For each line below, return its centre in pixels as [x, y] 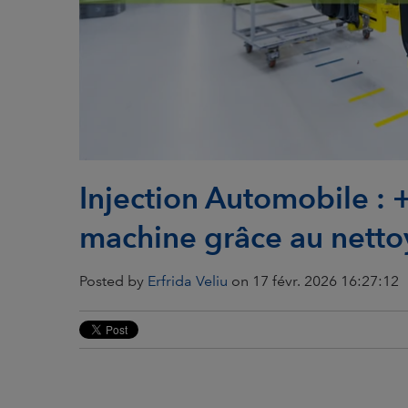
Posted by [113, 281]
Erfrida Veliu [188, 281]
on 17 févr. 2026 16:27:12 [313, 281]
